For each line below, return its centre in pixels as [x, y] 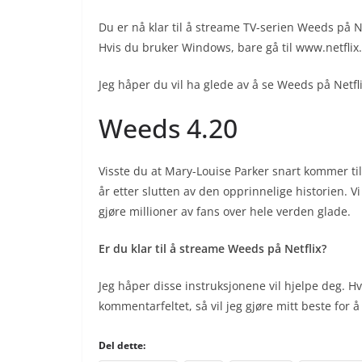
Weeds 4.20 [168, 128]
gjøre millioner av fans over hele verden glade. [225, 211]
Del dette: [122, 345]
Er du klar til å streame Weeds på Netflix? [213, 248]
